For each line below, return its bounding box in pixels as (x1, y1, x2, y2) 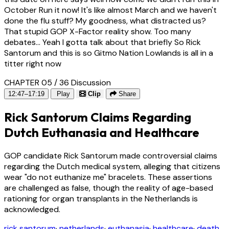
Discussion (71, 77, 111, 88)
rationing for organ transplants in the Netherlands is (4, 193, 198, 204)
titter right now (4, 58, 61, 70)
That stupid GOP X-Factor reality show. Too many (4, 26, 191, 37)
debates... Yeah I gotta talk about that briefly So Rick (4, 37, 201, 48)
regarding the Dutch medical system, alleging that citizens (4, 161, 220, 172)
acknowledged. (4, 203, 60, 215)
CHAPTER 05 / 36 (4, 77, 69, 88)
